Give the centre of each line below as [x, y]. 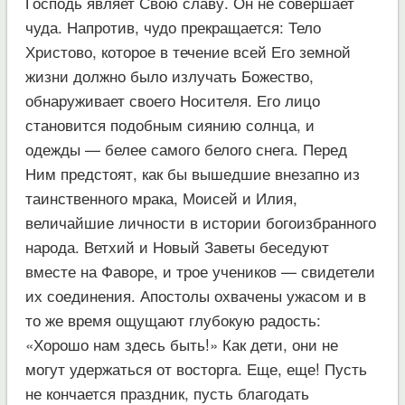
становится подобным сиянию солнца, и [170, 124]
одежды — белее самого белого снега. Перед [186, 148]
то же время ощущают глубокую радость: [173, 319]
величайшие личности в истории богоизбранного [200, 221]
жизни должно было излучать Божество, [169, 75]
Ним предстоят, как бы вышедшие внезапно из [192, 173]
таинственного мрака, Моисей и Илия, [161, 197]
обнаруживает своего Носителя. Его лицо [172, 99]
